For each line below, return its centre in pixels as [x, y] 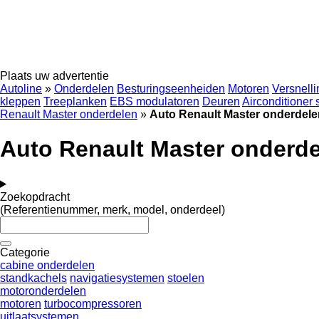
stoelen [186, 278]
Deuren [221, 101]
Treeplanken [75, 101]
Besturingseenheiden [171, 89]
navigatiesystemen [117, 278]
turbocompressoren [93, 303]
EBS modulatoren [155, 101]
